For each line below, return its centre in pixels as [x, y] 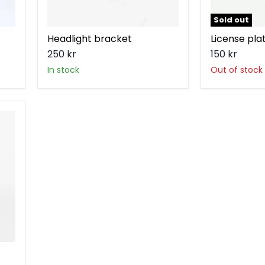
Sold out [231, 20]
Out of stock [237, 70]
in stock [64, 70]
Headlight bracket [90, 39]
